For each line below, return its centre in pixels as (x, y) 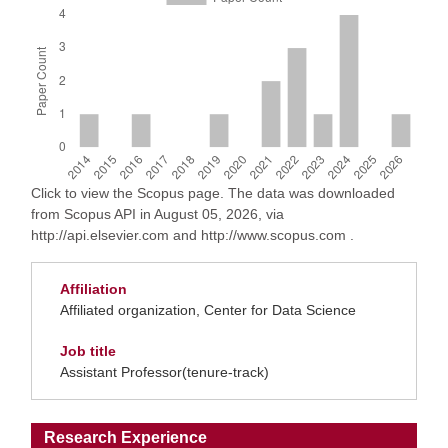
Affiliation (93, 289)
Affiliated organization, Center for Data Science (208, 310)
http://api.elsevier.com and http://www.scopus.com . (192, 235)
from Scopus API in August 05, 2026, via (157, 214)
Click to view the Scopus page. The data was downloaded (213, 193)
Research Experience (125, 437)
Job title (88, 351)
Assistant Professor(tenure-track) (164, 372)
